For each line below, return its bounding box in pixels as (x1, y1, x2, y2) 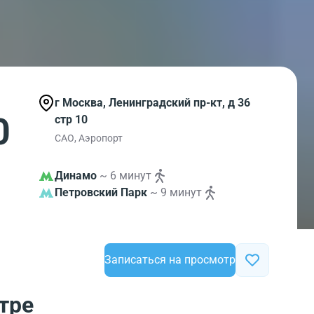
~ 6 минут (100, 169, 151, 182)
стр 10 (55, 113, 88, 126)
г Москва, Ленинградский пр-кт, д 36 (55, 96, 250, 109)
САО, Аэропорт (55, 132, 123, 144)
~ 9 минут (150, 186, 202, 199)
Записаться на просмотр (104, 253, 235, 266)
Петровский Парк (55, 186, 147, 199)
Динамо (55, 169, 97, 182)
